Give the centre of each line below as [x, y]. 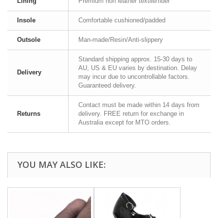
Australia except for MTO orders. [125, 122]
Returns [29, 114]
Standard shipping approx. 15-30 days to [135, 59]
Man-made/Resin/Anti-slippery [121, 40]
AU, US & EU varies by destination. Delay [138, 68]
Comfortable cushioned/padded [122, 20]
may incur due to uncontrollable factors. [134, 77]
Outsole [29, 40]
